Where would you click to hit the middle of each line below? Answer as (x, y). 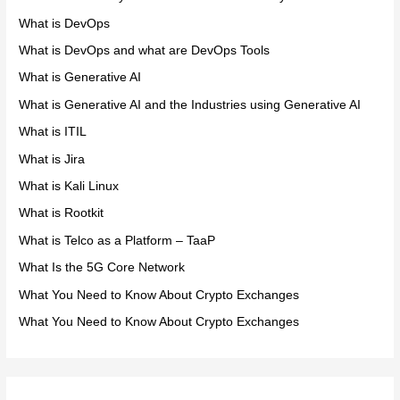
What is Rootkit (62, 213)
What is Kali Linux (69, 187)
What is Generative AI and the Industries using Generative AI (190, 104)
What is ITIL (53, 132)
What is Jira (52, 159)
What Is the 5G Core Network (102, 268)
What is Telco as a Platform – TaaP (117, 240)
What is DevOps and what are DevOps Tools (145, 50)
